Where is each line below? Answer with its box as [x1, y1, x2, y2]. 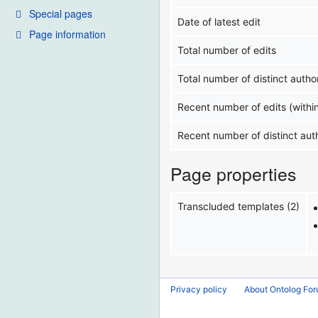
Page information [29, 26, 106, 41]
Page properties [170, 161, 297, 187]
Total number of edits [177, 44, 277, 57]
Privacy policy [170, 283, 228, 295]
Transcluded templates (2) [177, 200, 300, 213]
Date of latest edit [177, 16, 261, 28]
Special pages [29, 6, 92, 21]
